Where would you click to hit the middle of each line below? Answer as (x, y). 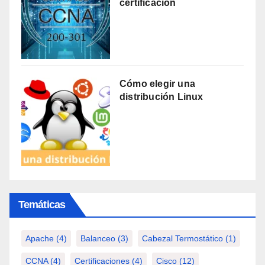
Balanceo (98, 239)
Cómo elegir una (157, 84)
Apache (40, 239)
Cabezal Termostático (182, 239)
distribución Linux (161, 97)
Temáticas (42, 205)
